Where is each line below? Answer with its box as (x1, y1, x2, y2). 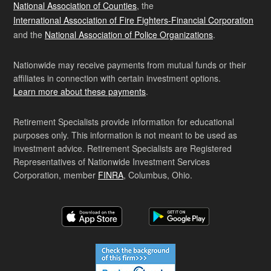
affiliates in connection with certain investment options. (13, 72, 221, 85)
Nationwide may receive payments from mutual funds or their (13, 59, 246, 71)
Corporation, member (13, 169, 98, 181)
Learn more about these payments (13, 85, 146, 98)
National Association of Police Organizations (45, 28, 213, 41)
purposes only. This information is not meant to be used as (13, 129, 237, 142)
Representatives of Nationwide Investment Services (13, 155, 210, 168)
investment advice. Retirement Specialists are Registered (13, 142, 232, 155)
